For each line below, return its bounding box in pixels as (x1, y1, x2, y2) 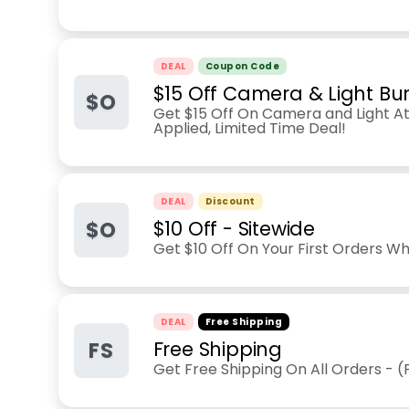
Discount (204, 194, 256, 208)
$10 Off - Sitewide (152, 215, 315, 242)
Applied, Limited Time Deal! (152, 118, 346, 139)
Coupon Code (204, 59, 280, 73)
